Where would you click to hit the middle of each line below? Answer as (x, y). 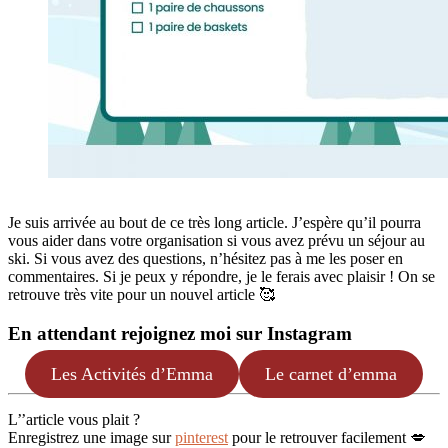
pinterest (201, 437)
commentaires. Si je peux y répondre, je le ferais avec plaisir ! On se (221, 277)
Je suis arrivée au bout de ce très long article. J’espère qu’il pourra (214, 223)
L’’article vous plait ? (74, 419)
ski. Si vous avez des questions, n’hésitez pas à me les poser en (205, 259)
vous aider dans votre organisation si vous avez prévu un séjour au (216, 241)
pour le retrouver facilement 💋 (327, 437)
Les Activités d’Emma (132, 373)
